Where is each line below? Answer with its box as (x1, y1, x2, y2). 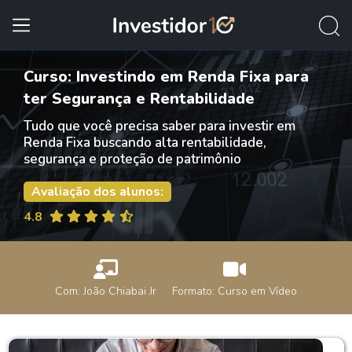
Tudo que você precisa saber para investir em (24, 117, 295, 135)
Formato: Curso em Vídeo (172, 284, 297, 299)
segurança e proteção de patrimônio (24, 150, 241, 168)
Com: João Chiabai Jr (55, 284, 156, 299)
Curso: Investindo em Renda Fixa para (24, 66, 309, 87)
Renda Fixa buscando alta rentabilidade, (24, 134, 266, 152)
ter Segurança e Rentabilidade (24, 88, 255, 109)
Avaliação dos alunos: (31, 183, 163, 200)
